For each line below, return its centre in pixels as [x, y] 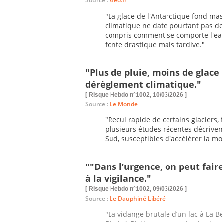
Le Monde [124, 104]
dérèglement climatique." [143, 84]
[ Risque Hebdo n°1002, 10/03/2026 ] [136, 94]
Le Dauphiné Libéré [138, 198]
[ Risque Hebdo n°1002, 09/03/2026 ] [136, 189]
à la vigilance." [118, 179]
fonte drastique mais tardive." [155, 44]
